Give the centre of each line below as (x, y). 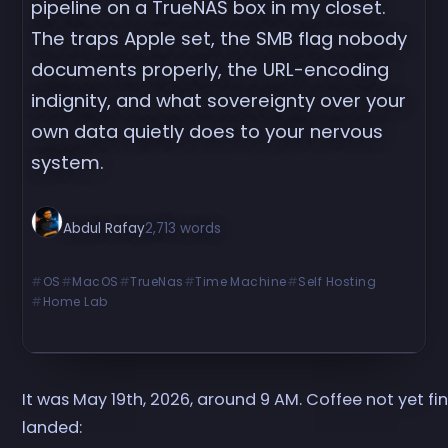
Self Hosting (337, 281)
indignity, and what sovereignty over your (219, 101)
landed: (52, 427)
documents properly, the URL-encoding (210, 70)
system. (68, 163)
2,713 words (183, 229)
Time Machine (241, 281)
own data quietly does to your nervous (207, 132)
